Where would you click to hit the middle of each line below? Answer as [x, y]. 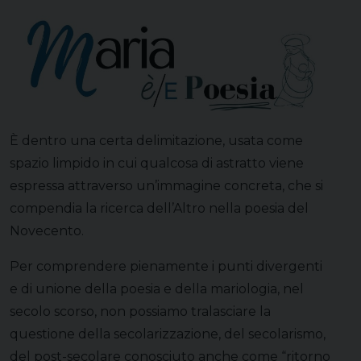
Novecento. [48, 230]
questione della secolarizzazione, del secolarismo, [168, 334]
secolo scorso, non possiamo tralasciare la [140, 311]
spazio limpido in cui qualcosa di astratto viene [157, 163]
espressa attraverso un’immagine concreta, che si [166, 185]
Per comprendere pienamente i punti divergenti [166, 266]
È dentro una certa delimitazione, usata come [156, 140]
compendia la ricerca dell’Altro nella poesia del [159, 208]
